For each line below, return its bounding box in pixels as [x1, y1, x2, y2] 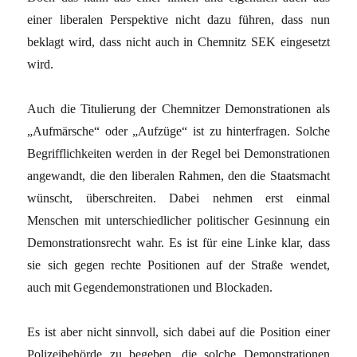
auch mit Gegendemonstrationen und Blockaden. [27, 280, 273, 294]
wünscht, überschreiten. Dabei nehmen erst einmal [27, 190, 330, 205]
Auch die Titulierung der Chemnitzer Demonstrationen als [27, 101, 330, 116]
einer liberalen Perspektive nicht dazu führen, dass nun [27, 12, 330, 26]
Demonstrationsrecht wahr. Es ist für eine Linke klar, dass [27, 235, 330, 249]
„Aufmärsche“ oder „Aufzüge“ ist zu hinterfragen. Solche [27, 124, 330, 138]
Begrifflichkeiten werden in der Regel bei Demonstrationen [27, 146, 330, 160]
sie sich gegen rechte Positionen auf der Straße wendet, [27, 257, 330, 272]
